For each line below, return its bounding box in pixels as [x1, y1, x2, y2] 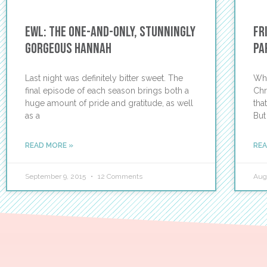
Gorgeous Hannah [25, 39, 111, 57]
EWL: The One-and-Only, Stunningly [25, 23, 195, 41]
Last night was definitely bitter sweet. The [25, 73, 183, 83]
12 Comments [96, 172, 142, 181]
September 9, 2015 [25, 172, 88, 181]
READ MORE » [25, 141, 73, 150]
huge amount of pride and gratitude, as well [25, 98, 193, 108]
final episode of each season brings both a [25, 85, 189, 95]
